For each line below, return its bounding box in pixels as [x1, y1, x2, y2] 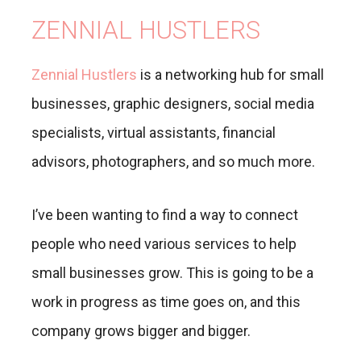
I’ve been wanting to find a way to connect [31, 205, 298, 223]
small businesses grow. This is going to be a [31, 263, 313, 281]
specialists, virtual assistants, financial [31, 123, 276, 141]
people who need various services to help [31, 234, 297, 252]
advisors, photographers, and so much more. [31, 152, 315, 170]
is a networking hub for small [137, 65, 324, 83]
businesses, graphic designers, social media [31, 94, 314, 112]
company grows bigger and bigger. [31, 322, 254, 339]
